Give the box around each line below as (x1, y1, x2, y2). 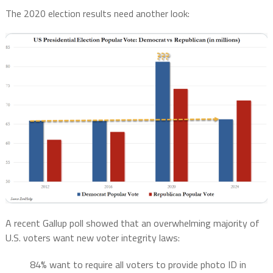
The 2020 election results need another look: (5, 5, 190, 21)
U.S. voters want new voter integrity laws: (5, 230, 180, 246)
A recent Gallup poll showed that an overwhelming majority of (5, 216, 260, 231)
